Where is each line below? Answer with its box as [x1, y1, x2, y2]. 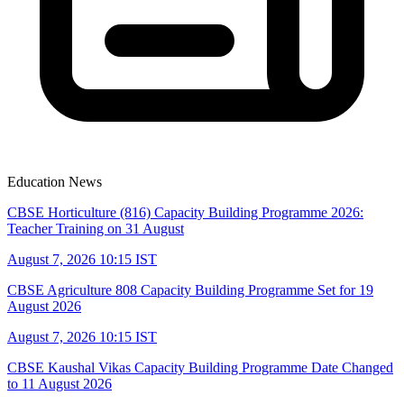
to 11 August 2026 [7, 375, 112, 391]
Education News [7, 173, 102, 189]
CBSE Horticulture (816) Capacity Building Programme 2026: [7, 204, 363, 220]
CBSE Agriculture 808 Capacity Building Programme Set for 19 [7, 281, 373, 298]
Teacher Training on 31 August [7, 220, 184, 236]
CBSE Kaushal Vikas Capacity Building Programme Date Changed [7, 359, 393, 375]
